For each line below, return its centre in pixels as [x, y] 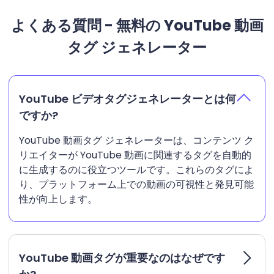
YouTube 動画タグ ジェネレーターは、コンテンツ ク [136, 141]
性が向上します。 [58, 199]
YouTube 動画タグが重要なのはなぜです [122, 258]
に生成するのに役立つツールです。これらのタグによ [136, 170]
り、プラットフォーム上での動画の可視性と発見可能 [136, 185]
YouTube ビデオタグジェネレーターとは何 [128, 99]
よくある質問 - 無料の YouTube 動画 [137, 26]
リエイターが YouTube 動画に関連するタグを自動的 [135, 155]
